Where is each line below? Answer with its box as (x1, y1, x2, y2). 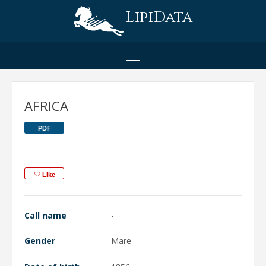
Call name (24, 209, 66, 221)
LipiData (125, 7, 192, 28)
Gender (24, 235, 55, 246)
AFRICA (24, 96, 68, 115)
